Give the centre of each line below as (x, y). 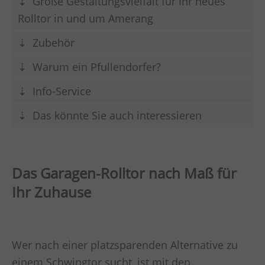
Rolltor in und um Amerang (85, 18)
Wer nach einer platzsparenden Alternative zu (125, 245)
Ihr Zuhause (51, 192)
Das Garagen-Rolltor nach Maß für (124, 173)
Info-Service (62, 91)
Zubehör (54, 42)
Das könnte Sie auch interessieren (117, 115)
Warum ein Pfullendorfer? (97, 67)
